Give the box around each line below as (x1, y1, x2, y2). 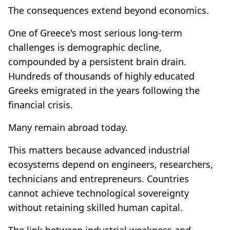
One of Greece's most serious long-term (8, 26, 182, 39)
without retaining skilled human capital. (8, 201, 183, 214)
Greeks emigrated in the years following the (8, 84, 200, 97)
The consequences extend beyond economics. (8, 4, 209, 16)
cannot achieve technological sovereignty (8, 186, 189, 199)
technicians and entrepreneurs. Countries (8, 172, 189, 185)
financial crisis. (8, 98, 73, 111)
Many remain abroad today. (8, 121, 128, 133)
